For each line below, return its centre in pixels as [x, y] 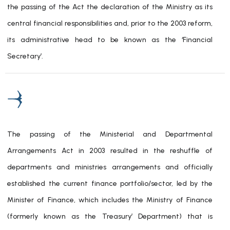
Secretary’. [25, 56]
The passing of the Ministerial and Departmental [110, 134]
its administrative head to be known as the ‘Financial [110, 40]
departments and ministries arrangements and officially [110, 167]
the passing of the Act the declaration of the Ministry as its [110, 7]
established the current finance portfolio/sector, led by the [110, 184]
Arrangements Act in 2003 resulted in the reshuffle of [110, 151]
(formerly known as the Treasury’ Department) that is [110, 216]
